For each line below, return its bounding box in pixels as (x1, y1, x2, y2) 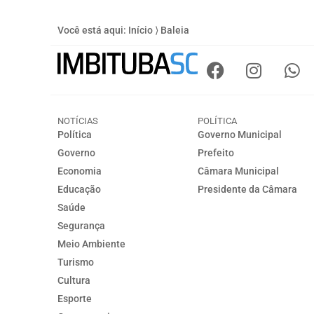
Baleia (161, 25, 189, 36)
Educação (57, 184, 101, 196)
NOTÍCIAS (57, 116, 98, 127)
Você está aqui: (57, 25, 128, 36)
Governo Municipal (197, 129, 282, 141)
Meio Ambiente (57, 238, 125, 250)
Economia (57, 165, 102, 177)
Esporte (57, 293, 92, 305)
